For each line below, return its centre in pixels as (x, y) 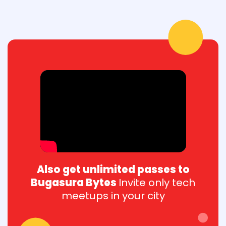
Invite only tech (157, 183)
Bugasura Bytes (75, 183)
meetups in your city (113, 196)
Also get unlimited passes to (113, 170)
